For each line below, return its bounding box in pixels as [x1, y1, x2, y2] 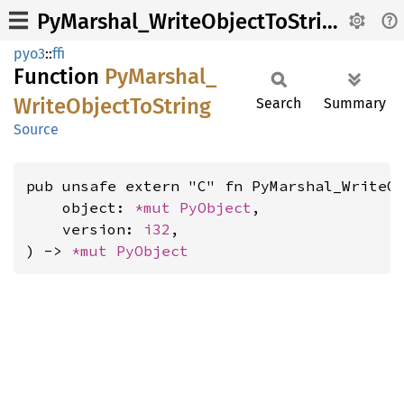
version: [26, 220, 143, 238]
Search [256, 95, 301, 112]
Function [14, 64, 105, 89]
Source [14, 121, 59, 138]
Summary [324, 95, 386, 112]
